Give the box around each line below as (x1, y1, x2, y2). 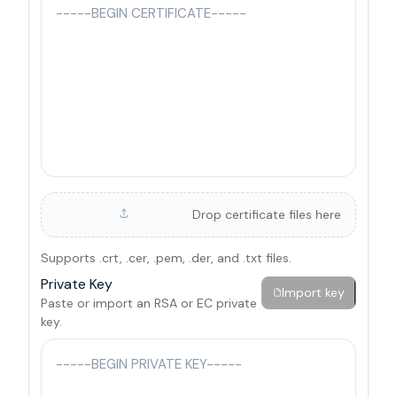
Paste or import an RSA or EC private (40, 295, 257, 311)
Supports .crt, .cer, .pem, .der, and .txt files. (40, 249, 292, 266)
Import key (281, 284, 345, 300)
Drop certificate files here (192, 206, 342, 222)
